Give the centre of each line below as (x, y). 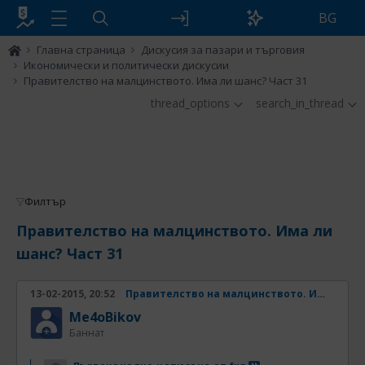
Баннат (87, 333)
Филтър (45, 201)
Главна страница (81, 50)
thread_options (190, 103)
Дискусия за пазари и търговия (223, 50)
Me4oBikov (105, 317)
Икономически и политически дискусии (126, 65)
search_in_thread (300, 103)
